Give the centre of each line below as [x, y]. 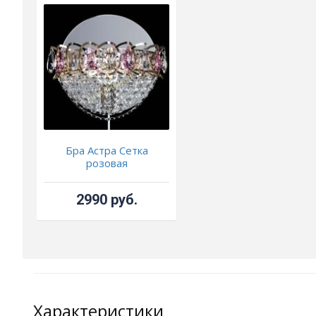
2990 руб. [107, 200]
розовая [107, 163]
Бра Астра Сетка [107, 151]
